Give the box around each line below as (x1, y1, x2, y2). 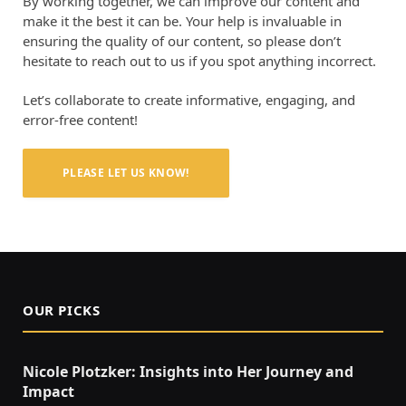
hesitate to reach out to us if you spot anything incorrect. (23, 52, 376, 71)
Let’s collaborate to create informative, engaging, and (23, 91, 355, 110)
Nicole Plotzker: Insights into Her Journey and (23, 362, 353, 382)
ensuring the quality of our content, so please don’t (23, 32, 341, 51)
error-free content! (23, 111, 138, 130)
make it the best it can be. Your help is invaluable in (23, 12, 342, 31)
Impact (23, 382, 74, 402)
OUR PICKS (23, 301, 101, 320)
